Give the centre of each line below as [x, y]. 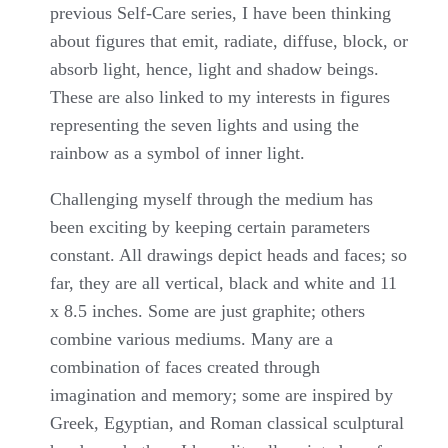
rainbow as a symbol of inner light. [177, 152]
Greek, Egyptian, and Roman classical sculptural [227, 422]
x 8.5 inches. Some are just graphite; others [207, 310]
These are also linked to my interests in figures [220, 96]
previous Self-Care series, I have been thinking [220, 12]
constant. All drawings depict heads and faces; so [228, 254]
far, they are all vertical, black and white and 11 [223, 282]
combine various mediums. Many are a [191, 338]
